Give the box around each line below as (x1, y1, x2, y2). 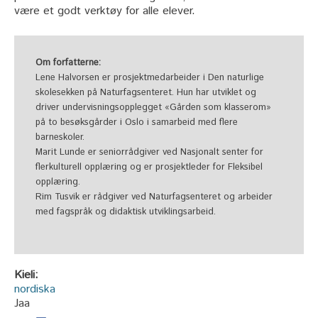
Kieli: (14, 266, 42, 283)
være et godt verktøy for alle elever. (14, 3, 195, 20)
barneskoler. (35, 130, 84, 144)
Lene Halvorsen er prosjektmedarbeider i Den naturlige (35, 70, 264, 84)
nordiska (14, 280, 55, 297)
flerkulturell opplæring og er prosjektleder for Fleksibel (35, 160, 263, 174)
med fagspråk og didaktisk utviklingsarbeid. (35, 204, 216, 219)
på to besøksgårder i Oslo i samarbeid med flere (35, 115, 238, 129)
